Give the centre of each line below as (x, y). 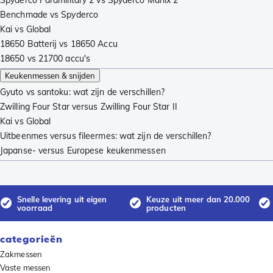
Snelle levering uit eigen (62, 199)
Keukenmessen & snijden (50, 76)
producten (166, 207)
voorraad (35, 207)
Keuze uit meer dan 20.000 (198, 199)
